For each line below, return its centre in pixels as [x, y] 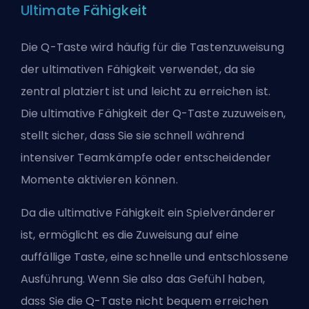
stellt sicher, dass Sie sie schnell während [133, 135]
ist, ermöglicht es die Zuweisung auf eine [130, 235]
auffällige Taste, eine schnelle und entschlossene [154, 257]
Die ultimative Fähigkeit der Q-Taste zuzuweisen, [153, 113]
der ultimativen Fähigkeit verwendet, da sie [138, 69]
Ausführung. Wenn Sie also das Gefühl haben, [143, 279]
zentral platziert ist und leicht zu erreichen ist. [146, 91]
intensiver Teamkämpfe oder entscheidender [146, 157]
